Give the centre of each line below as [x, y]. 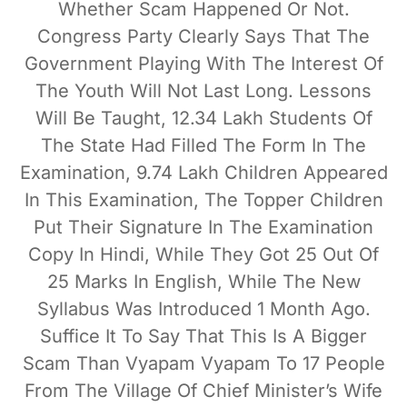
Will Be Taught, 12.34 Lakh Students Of [203, 118]
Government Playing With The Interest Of [203, 63]
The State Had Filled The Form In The [203, 145]
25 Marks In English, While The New [203, 281]
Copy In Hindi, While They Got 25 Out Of [203, 254]
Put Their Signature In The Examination [203, 227]
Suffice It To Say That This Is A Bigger [203, 336]
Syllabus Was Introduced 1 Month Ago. [203, 308]
